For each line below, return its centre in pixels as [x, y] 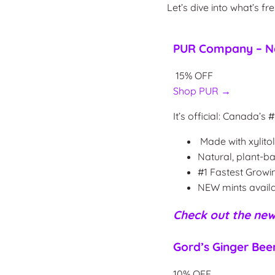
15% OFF [194, 75]
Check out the [213, 215]
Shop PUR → [202, 91]
